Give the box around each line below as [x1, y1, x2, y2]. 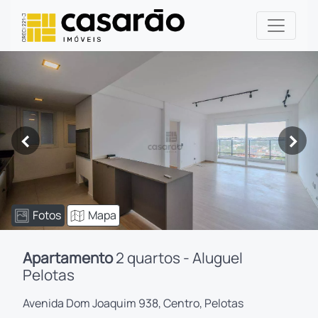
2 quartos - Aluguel [113, 247, 243, 268]
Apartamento [23, 247, 113, 268]
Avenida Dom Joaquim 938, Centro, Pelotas [23, 295, 243, 311]
